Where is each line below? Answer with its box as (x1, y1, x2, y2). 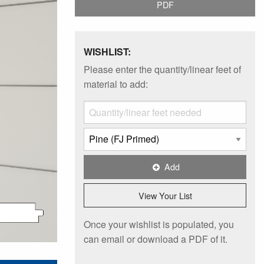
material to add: (84, 77, 148, 91)
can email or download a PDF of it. (84, 232, 227, 246)
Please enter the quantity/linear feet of (84, 62, 241, 76)
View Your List (138, 189, 192, 202)
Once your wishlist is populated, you (84, 217, 234, 231)
